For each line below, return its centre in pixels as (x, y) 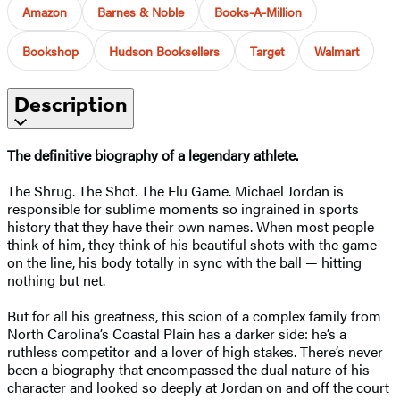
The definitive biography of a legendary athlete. (153, 154)
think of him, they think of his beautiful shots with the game (192, 244)
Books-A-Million (258, 11)
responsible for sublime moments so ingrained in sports (183, 208)
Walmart (337, 50)
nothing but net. (56, 279)
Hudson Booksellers (164, 50)
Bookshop (50, 50)
